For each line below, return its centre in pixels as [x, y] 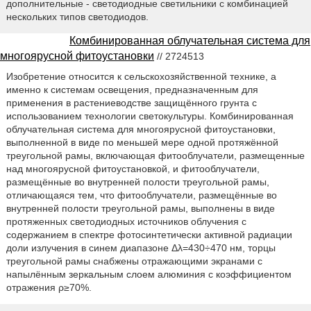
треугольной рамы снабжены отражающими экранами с [134, 261]
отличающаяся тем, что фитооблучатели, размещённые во [141, 195]
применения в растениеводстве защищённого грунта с [131, 103]
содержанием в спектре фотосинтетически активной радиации [149, 235]
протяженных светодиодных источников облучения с [126, 222]
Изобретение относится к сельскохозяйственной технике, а [141, 77]
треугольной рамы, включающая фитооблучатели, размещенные [155, 156]
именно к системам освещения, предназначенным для [132, 90]
